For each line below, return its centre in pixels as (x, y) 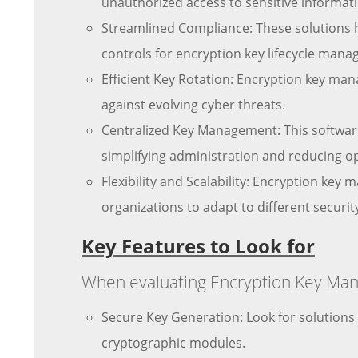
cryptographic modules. (173, 343)
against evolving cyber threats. (193, 105)
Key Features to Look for (198, 246)
